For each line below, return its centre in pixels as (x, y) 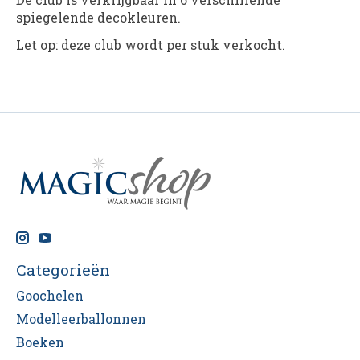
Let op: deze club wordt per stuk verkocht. (152, 45)
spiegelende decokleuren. (98, 18)
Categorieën (63, 270)
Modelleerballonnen (81, 319)
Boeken (40, 342)
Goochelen (50, 296)
